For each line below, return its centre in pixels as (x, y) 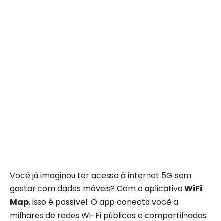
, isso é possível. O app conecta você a (103, 202)
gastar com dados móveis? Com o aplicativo (97, 189)
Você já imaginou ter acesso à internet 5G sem (101, 175)
